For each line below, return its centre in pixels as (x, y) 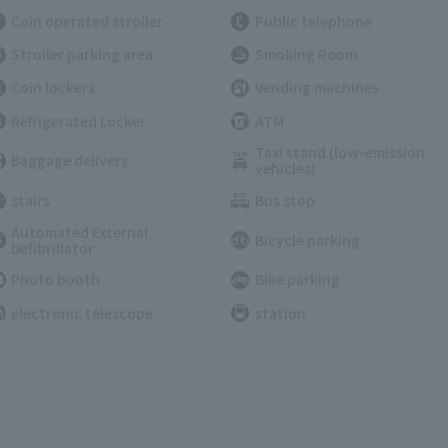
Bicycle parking (307, 239)
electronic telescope (82, 312)
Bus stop (284, 200)
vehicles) (285, 168)
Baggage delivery (70, 160)
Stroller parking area (82, 54)
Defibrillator (53, 247)
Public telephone (313, 20)
